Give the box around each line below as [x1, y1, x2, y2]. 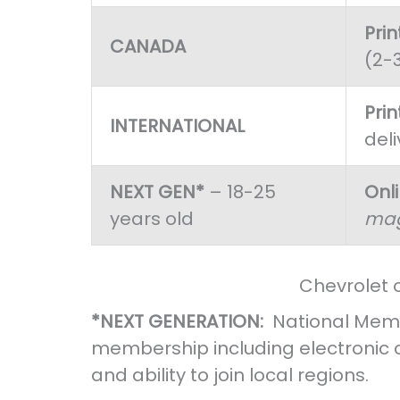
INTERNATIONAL [110, 113, 245, 139]
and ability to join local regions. [91, 362, 373, 388]
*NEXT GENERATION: [91, 309, 272, 335]
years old [110, 206, 194, 232]
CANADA [110, 34, 186, 60]
